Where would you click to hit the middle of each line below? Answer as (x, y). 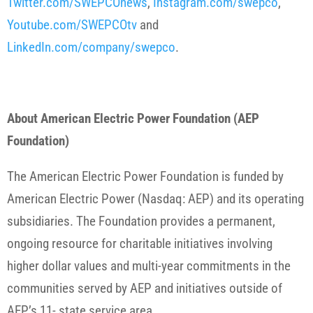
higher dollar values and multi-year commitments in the (149, 266)
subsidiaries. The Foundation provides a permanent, (141, 221)
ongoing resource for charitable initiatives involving (140, 244)
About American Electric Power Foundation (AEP (133, 119)
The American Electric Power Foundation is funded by (145, 177)
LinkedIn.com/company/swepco (91, 48)
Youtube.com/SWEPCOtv (72, 25)
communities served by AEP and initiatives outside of (145, 289)
